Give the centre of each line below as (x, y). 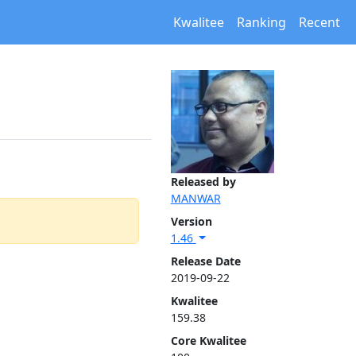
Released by (203, 182)
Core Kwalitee (208, 341)
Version (191, 221)
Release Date (205, 261)
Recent (319, 22)
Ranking (261, 22)
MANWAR (195, 198)
